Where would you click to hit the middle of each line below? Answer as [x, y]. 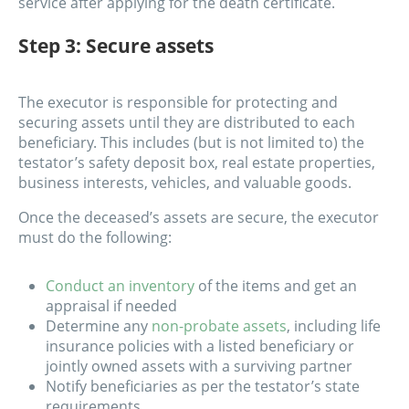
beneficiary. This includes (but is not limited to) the [191, 143]
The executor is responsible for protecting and [178, 103]
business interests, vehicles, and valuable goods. [185, 183]
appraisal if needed [111, 306]
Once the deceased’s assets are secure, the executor [199, 218]
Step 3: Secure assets [116, 46]
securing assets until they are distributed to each [187, 123]
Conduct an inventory [120, 286]
